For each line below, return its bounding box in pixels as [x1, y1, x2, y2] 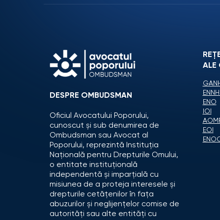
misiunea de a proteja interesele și [50, 180, 175, 189]
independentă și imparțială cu [50, 170, 159, 179]
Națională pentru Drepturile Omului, [50, 151, 178, 159]
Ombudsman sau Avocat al [50, 131, 148, 139]
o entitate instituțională [50, 161, 137, 169]
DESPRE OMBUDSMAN [50, 91, 132, 100]
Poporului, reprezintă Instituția [50, 141, 159, 149]
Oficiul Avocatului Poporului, [50, 111, 149, 120]
